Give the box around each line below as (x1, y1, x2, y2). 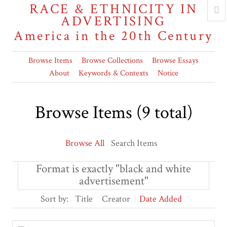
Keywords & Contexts (78, 67, 148, 79)
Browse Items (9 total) (34, 100, 193, 125)
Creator (102, 193, 130, 205)
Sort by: (41, 193, 70, 205)
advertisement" (79, 174, 148, 189)
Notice (157, 67, 178, 79)
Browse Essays (152, 55, 199, 66)
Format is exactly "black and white (36, 162, 191, 177)
